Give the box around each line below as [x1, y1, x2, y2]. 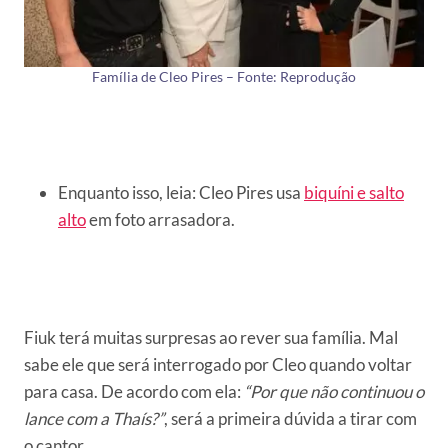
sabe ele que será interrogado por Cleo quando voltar [24, 354, 412, 376]
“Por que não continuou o [244, 381, 424, 403]
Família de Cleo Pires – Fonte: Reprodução [92, 69, 356, 86]
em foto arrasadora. [86, 209, 235, 231]
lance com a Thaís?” [24, 408, 164, 430]
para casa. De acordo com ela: [24, 381, 244, 403]
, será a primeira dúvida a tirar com [164, 408, 417, 430]
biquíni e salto [304, 182, 404, 204]
